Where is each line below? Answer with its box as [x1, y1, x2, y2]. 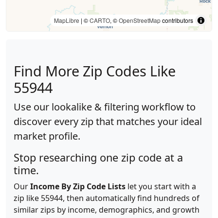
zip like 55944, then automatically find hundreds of [14, 193, 200, 203]
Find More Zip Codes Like [14, 61, 176, 80]
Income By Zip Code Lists [30, 181, 126, 192]
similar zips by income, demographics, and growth [14, 204, 200, 215]
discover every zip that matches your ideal [14, 115, 202, 128]
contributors [161, 16, 193, 24]
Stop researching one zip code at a [14, 150, 183, 164]
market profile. [14, 129, 80, 143]
